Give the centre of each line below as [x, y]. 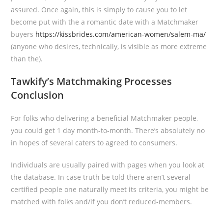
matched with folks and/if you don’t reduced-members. [102, 202]
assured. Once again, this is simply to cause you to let [99, 10]
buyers [23, 34]
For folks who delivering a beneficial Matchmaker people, [105, 118]
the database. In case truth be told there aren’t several [101, 177]
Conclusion [38, 95]
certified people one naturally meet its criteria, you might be [110, 189]
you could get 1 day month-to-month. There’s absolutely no [108, 130]
